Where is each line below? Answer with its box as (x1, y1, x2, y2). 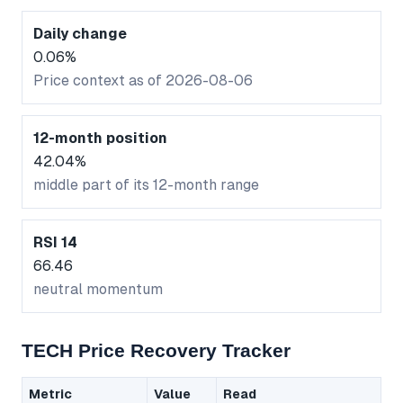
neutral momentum (33, 281, 163, 299)
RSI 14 (33, 234, 77, 252)
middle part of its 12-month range (33, 176, 259, 194)
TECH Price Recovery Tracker (22, 340, 291, 362)
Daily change (33, 25, 127, 43)
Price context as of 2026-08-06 (33, 72, 253, 90)
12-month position (33, 130, 167, 148)
